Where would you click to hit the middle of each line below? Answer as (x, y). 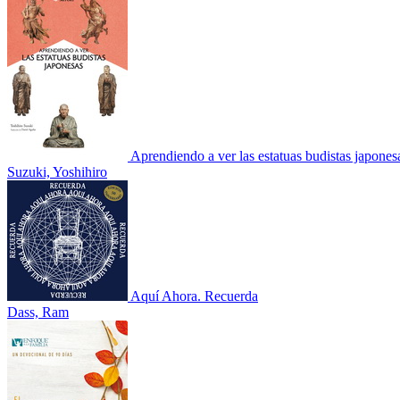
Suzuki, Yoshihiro (57, 171)
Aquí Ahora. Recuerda (194, 296)
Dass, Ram (38, 312)
